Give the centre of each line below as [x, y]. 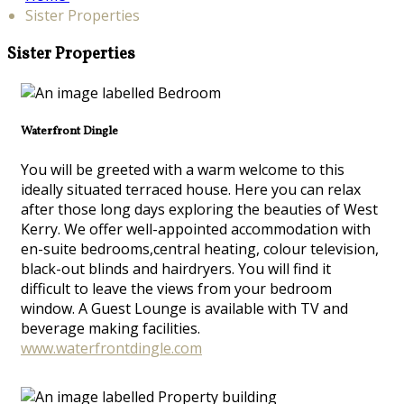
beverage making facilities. [110, 328]
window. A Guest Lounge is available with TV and [184, 308]
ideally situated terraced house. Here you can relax [191, 189]
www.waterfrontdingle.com [111, 348]
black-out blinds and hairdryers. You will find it [176, 268]
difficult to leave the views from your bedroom [176, 288]
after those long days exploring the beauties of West [199, 209]
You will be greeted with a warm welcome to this [183, 169]
